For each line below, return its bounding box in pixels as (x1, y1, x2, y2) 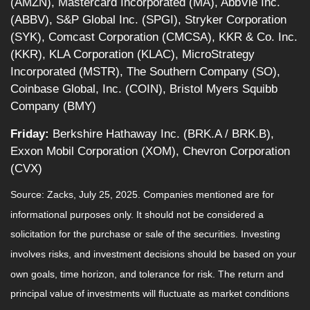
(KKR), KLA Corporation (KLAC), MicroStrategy (10, 48, 255, 62)
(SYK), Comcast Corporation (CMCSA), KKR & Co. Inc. (10, 30, 298, 44)
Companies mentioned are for (143, 189, 274, 201)
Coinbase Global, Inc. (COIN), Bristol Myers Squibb (10, 82, 277, 96)
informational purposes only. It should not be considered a (10, 208, 264, 220)
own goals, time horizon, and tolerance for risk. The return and (10, 268, 284, 280)
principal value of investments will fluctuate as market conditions (10, 288, 289, 300)
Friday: (10, 127, 49, 141)
